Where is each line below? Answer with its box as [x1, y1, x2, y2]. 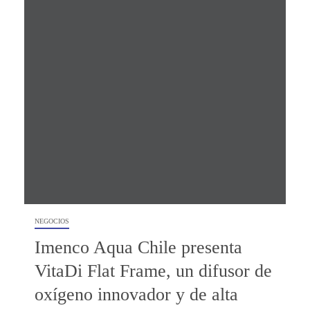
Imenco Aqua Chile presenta [35, 237, 242, 257]
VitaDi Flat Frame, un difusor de [35, 260, 272, 281]
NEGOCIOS [35, 217, 69, 225]
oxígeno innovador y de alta [35, 284, 238, 304]
